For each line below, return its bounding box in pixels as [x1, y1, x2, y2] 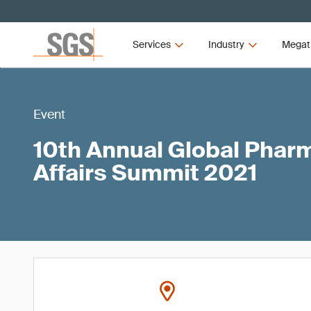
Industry [208, 38, 244, 51]
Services [133, 38, 171, 51]
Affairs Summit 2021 [33, 158, 257, 187]
